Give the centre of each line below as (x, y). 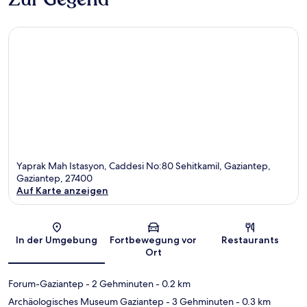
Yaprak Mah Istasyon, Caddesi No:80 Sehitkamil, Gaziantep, (144, 165)
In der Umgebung (57, 240)
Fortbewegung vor (153, 240)
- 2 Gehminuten (119, 283)
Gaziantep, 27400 (54, 178)
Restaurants (250, 240)
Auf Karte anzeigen (62, 190)
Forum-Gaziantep (46, 283)
